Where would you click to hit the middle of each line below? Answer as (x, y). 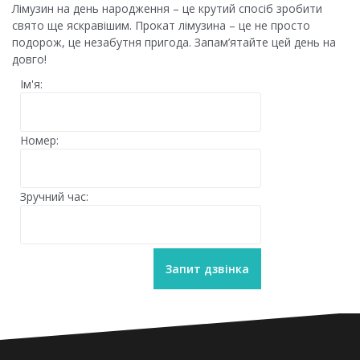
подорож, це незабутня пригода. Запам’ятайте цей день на (174, 43)
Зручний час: (54, 197)
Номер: (39, 141)
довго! (29, 59)
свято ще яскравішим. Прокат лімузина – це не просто (161, 26)
